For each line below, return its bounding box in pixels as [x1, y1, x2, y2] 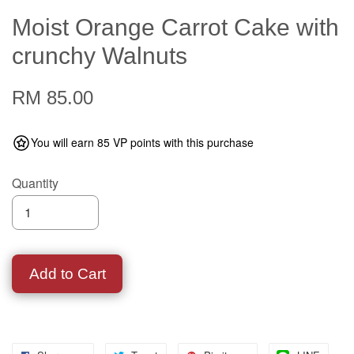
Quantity [12, 173, 58, 192]
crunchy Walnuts [12, 42, 187, 69]
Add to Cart [28, 265, 106, 282]
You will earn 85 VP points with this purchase [31, 134, 254, 150]
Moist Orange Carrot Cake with [12, 13, 339, 40]
